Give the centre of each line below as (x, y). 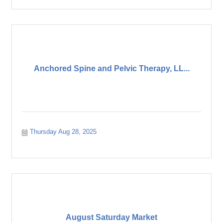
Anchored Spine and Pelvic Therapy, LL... (111, 68)
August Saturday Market (111, 217)
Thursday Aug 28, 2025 (63, 132)
